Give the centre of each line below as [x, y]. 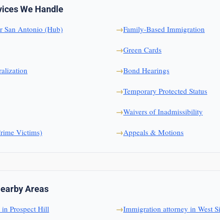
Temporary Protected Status [165, 91]
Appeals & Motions [153, 132]
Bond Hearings [146, 70]
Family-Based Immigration [164, 29]
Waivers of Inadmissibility [163, 111]
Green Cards [142, 50]
